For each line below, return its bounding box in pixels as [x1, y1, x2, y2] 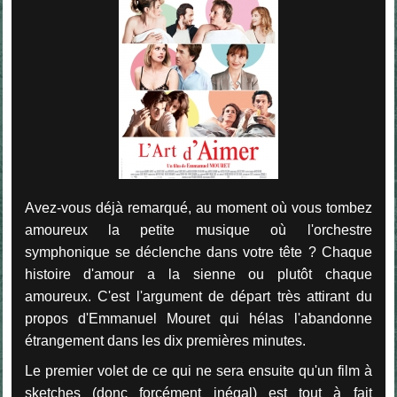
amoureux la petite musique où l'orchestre [24, 222, 372, 238]
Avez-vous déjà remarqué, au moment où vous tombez [24, 200, 372, 216]
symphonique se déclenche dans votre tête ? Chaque [24, 245, 372, 261]
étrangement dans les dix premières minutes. [24, 333, 306, 349]
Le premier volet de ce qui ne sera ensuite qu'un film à [24, 362, 372, 378]
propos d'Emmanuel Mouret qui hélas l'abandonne [24, 311, 372, 327]
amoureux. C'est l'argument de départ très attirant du [24, 289, 372, 305]
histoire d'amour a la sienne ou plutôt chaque [24, 267, 372, 283]
